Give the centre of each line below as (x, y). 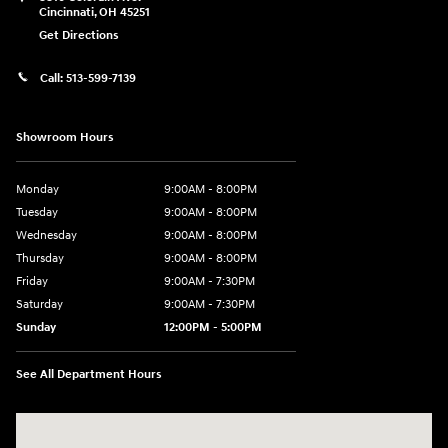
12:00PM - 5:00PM (213, 327)
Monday (37, 189)
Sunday (36, 327)
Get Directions (79, 36)
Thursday (40, 258)
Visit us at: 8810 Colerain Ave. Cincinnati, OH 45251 (169, 423)
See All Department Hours (89, 374)
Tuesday (37, 212)
